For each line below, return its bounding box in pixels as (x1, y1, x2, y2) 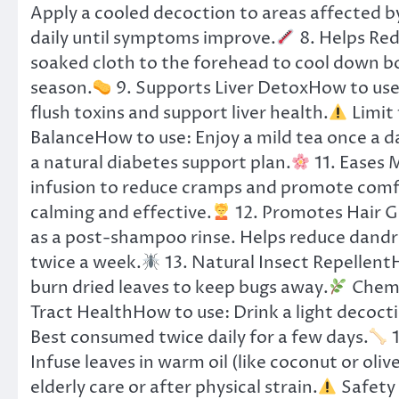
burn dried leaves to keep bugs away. (30, 276, 329, 299)
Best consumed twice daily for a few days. (30, 326, 369, 349)
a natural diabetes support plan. (30, 151, 291, 175)
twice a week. (30, 251, 142, 274)
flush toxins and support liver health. (30, 102, 329, 125)
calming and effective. (30, 201, 212, 224)
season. (30, 77, 93, 100)
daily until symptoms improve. (30, 27, 276, 50)
